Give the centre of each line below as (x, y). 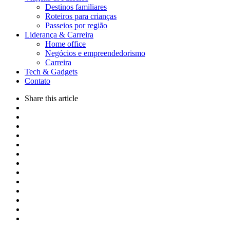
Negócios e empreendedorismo (95, 53)
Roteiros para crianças (81, 16)
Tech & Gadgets (51, 72)
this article (62, 98)
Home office (65, 44)
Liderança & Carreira (59, 35)
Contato (37, 81)
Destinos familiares (76, 7)
